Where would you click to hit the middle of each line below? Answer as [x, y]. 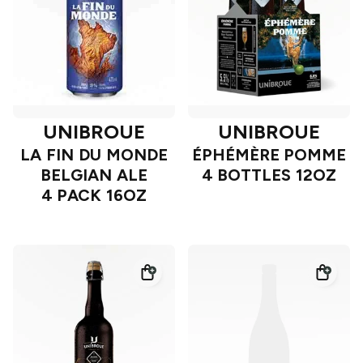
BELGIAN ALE [94, 175]
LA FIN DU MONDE [94, 155]
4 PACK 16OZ [94, 196]
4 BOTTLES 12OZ [269, 175]
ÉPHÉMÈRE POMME [269, 155]
